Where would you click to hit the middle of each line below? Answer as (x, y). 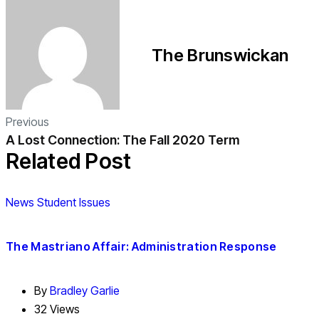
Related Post (69, 161)
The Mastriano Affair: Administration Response (141, 246)
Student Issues (74, 203)
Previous (27, 122)
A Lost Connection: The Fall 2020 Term (123, 140)
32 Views (57, 309)
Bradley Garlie (85, 290)
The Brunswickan (220, 56)
